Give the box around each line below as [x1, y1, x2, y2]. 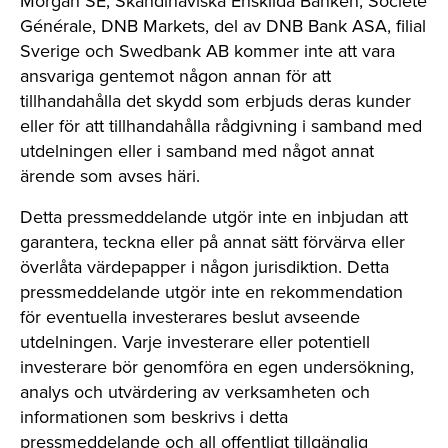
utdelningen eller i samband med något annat [20, 138, 374, 164]
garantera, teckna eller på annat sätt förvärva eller [20, 229, 405, 255]
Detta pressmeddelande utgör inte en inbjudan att [20, 204, 408, 230]
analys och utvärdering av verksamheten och [20, 379, 370, 405]
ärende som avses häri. [20, 163, 200, 189]
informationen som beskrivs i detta [20, 404, 288, 430]
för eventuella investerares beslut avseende [20, 304, 360, 330]
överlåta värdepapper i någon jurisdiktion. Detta [20, 254, 389, 280]
